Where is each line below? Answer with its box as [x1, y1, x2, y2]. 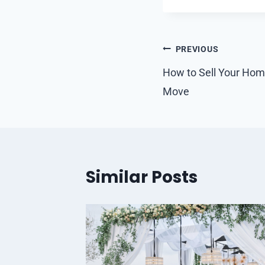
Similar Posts [86, 165, 198, 189]
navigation [162, 63, 258, 87]
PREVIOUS [175, 44, 219, 54]
